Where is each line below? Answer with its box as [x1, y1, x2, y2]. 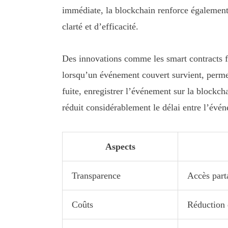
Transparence [72, 170, 121, 181]
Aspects [105, 141, 135, 152]
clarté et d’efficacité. [62, 21, 138, 32]
